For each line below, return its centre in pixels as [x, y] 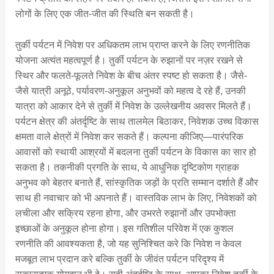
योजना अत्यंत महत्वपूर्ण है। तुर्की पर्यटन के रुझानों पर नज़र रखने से [129, 61]
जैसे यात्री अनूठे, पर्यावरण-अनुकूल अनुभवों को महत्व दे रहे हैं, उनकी [130, 91]
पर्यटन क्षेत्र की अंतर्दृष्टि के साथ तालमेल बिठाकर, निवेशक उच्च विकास [137, 122]
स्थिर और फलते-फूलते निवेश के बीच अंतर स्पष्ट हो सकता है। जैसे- [131, 76]
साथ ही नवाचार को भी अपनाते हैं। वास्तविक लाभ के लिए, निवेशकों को [136, 198]
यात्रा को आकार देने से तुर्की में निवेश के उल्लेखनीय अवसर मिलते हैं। [133, 106]
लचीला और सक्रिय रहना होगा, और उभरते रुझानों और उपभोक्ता [125, 213]
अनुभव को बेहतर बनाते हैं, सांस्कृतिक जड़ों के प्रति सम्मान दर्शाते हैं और [136, 183]
